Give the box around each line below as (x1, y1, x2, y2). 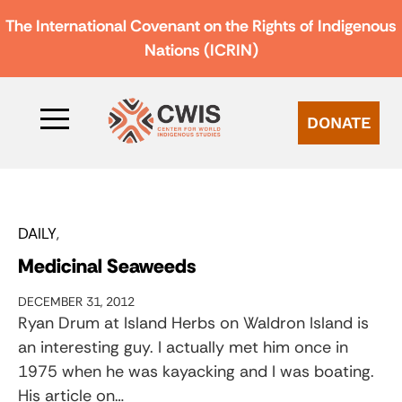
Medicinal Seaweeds (18, 252, 196, 279)
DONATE (307, 112, 371, 132)
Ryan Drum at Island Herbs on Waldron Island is (18, 311, 369, 334)
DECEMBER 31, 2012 (18, 293, 135, 310)
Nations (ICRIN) (144, 39, 258, 61)
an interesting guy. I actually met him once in (18, 336, 348, 358)
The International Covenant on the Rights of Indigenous (5, 15, 397, 37)
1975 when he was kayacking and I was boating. (18, 360, 374, 382)
